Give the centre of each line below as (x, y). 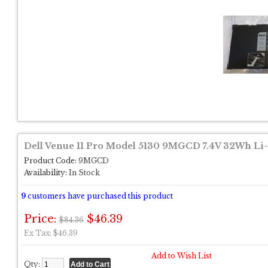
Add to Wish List (182, 256)
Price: (42, 219)
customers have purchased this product (99, 196)
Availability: (45, 173)
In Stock (83, 173)
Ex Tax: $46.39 (51, 233)
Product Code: (50, 161)
